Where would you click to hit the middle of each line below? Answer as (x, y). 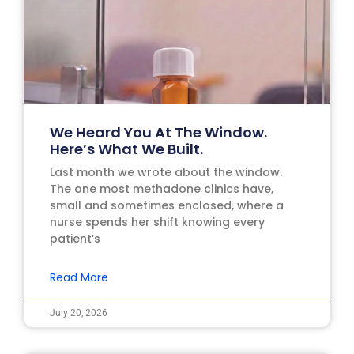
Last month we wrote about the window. (166, 173)
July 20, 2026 (78, 313)
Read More (79, 278)
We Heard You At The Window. (158, 133)
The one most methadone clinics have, (161, 189)
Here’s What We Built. (126, 149)
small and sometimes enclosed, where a (166, 206)
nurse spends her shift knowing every (157, 222)
